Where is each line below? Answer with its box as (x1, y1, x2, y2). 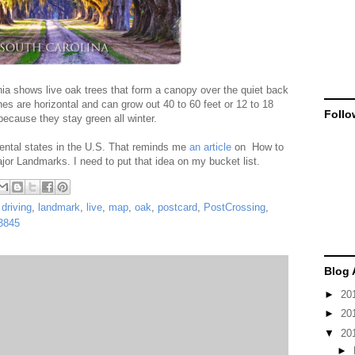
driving (2, 201, 32, 213)
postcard (158, 201, 197, 213)
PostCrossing (204, 201, 265, 213)
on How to (231, 141, 284, 153)
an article (189, 141, 231, 153)
